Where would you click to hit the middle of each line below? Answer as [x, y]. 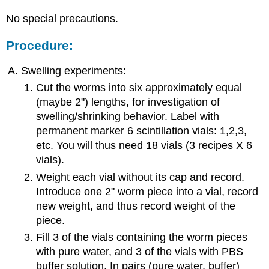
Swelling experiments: [74, 71]
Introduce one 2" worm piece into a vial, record [147, 191]
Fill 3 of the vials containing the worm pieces [141, 237]
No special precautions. [62, 18]
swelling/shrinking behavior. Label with [127, 117]
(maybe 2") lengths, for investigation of [128, 102]
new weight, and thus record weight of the [135, 206]
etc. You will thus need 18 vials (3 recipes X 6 [144, 146]
